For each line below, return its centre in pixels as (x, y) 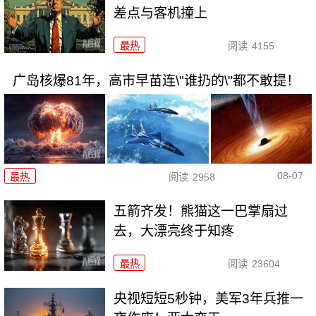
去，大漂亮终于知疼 (174, 231)
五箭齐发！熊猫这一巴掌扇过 (201, 212)
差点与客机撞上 (161, 13)
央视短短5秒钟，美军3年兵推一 (209, 299)
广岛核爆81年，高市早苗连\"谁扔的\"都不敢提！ (156, 81)
